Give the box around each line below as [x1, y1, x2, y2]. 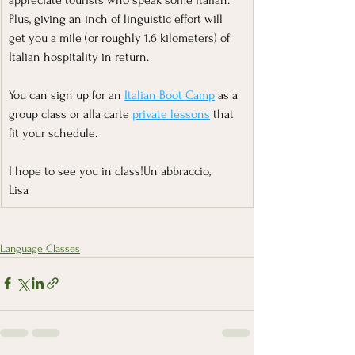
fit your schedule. [9, 125, 97, 140]
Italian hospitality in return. [9, 49, 149, 64]
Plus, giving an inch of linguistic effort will [9, 11, 226, 26]
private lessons [132, 106, 210, 121]
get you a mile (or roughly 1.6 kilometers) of [9, 30, 233, 45]
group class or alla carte [9, 106, 132, 121]
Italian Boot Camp [124, 87, 215, 102]
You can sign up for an [9, 87, 124, 102]
